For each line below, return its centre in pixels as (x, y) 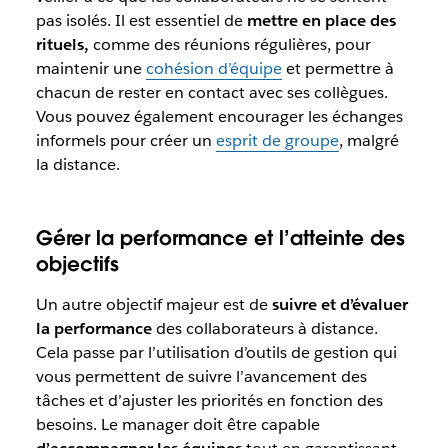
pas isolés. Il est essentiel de (141, 20)
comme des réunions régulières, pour (229, 44)
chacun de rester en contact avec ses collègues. (211, 92)
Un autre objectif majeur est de (151, 304)
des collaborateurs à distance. (266, 328)
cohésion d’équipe (213, 68)
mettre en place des (321, 20)
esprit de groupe (277, 140)
